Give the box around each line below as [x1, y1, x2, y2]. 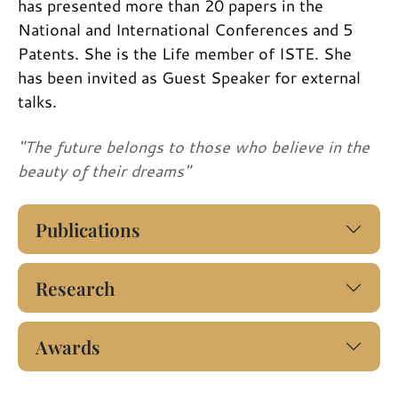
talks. [18, 89, 57, 113]
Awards [36, 333, 100, 359]
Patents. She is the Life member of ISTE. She [18, 41, 352, 65]
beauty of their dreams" [18, 158, 190, 182]
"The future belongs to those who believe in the [18, 134, 370, 158]
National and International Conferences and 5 [18, 17, 353, 41]
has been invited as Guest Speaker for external [18, 65, 361, 89]
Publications [36, 216, 140, 242]
